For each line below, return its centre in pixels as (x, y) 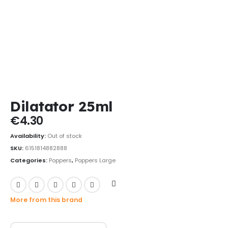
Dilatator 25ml (62, 106)
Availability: (29, 136)
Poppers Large (95, 160)
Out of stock (65, 136)
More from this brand (46, 200)
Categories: (30, 160)
